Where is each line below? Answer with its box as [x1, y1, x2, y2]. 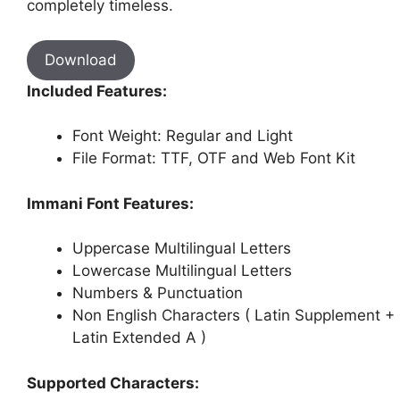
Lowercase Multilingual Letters [72, 262, 292, 280]
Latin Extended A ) [72, 329, 206, 347]
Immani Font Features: [27, 194, 194, 212]
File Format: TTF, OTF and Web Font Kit [72, 149, 355, 168]
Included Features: [27, 81, 167, 100]
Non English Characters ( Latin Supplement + [72, 306, 395, 325]
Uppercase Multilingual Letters [72, 239, 291, 258]
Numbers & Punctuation [72, 284, 243, 303]
